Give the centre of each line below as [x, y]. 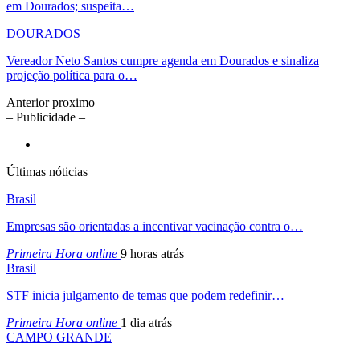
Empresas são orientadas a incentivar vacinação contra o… [155, 226]
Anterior [29, 102]
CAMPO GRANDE [59, 337]
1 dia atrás [146, 322]
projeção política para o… [72, 75]
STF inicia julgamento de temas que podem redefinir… [145, 295]
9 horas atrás [152, 253]
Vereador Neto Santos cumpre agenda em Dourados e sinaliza [163, 60]
